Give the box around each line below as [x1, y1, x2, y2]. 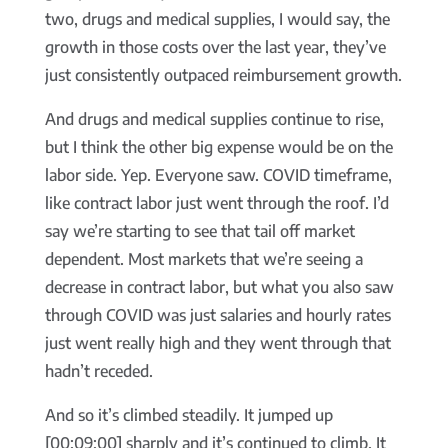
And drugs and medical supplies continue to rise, [44, 109, 384, 130]
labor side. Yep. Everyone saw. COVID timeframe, [44, 165, 392, 186]
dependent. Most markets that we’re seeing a [44, 249, 363, 270]
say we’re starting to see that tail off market [44, 221, 355, 242]
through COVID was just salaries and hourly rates [44, 305, 391, 326]
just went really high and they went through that [44, 333, 391, 354]
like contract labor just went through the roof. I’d [44, 193, 389, 214]
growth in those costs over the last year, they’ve [44, 37, 386, 58]
